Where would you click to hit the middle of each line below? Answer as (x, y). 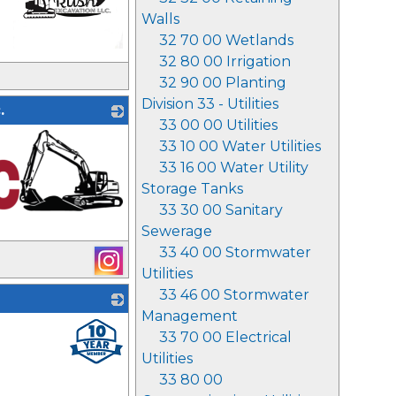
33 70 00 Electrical (225, 337)
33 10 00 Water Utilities (240, 146)
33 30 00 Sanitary (221, 210)
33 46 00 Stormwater (234, 295)
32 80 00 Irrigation (225, 61)
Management (190, 316)
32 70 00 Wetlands (226, 40)
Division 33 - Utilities (210, 104)
